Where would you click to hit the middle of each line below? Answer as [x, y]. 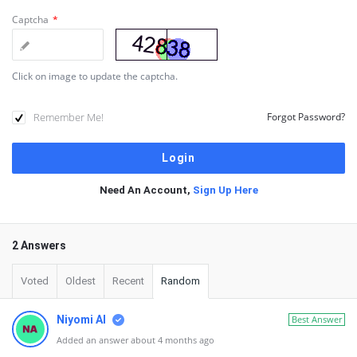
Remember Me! [69, 117]
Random [180, 281]
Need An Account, [146, 190]
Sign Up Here [225, 190]
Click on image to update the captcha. [95, 76]
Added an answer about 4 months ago [135, 340]
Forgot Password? [306, 117]
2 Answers [39, 245]
